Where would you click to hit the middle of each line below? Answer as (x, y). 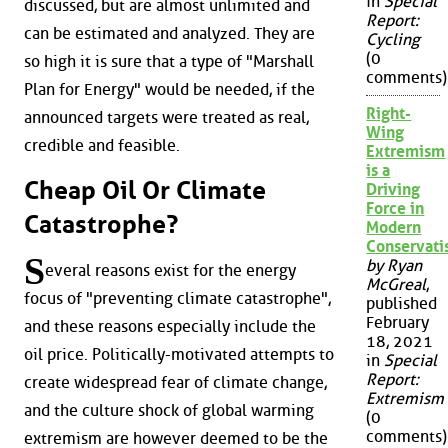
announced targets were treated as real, (166, 117)
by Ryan (394, 266)
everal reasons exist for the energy (170, 271)
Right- (389, 114)
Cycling (393, 40)
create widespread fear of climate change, (175, 383)
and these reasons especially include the (170, 327)
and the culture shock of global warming (169, 411)
